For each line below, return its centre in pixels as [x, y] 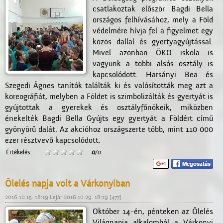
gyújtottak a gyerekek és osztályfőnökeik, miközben [109, 108]
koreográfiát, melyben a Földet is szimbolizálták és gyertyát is [109, 97]
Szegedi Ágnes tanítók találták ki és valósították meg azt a [109, 86]
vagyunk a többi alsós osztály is [153, 64]
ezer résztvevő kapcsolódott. [53, 141]
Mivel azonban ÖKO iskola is [153, 53]
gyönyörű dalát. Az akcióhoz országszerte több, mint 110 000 [109, 130]
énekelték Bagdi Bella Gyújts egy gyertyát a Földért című [109, 119]
